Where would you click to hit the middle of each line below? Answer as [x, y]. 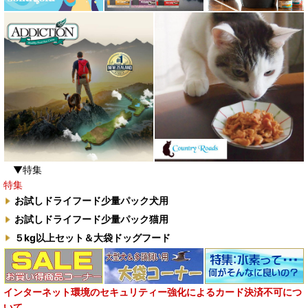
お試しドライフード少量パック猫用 [91, 219]
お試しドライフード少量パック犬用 [91, 201]
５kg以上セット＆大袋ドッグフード [92, 237]
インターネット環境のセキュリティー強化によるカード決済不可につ [153, 292]
